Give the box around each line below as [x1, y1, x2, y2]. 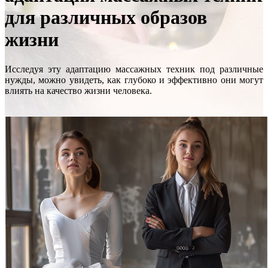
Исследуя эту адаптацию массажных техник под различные [5, 63, 263, 74]
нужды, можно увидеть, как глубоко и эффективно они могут [5, 74, 263, 85]
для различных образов [5, 7, 207, 29]
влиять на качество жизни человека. [5, 85, 152, 96]
